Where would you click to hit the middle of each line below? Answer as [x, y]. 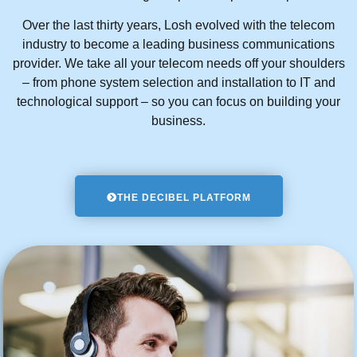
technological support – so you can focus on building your [178, 102]
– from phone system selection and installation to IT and [178, 83]
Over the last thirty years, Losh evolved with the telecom [178, 25]
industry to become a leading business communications [178, 45]
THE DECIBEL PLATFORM [184, 197]
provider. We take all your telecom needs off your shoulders [178, 64]
